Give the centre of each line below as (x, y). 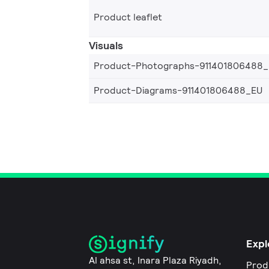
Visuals (106, 45)
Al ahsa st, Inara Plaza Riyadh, (155, 261)
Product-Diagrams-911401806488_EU (178, 90)
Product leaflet (128, 17)
